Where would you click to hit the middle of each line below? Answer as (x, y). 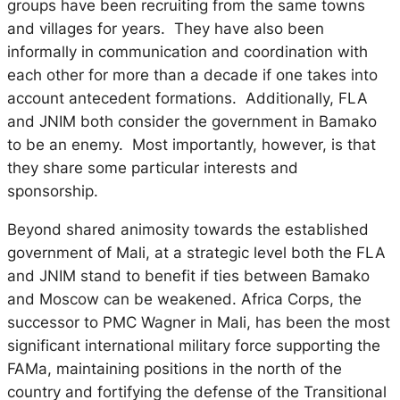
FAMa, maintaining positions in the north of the (175, 368)
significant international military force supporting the (194, 345)
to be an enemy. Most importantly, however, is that (192, 145)
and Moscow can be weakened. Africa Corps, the (184, 299)
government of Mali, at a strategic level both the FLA (196, 252)
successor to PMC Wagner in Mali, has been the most (199, 322)
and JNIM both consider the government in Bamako (192, 122)
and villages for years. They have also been (166, 29)
